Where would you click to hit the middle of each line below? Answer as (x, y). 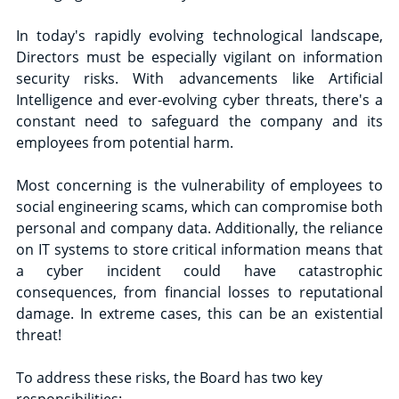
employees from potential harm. (125, 142)
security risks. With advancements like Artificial (199, 78)
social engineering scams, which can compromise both (199, 206)
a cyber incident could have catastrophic (199, 270)
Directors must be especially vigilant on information (199, 57)
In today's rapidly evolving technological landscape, (199, 35)
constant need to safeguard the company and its (199, 121)
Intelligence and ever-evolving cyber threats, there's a (199, 99)
